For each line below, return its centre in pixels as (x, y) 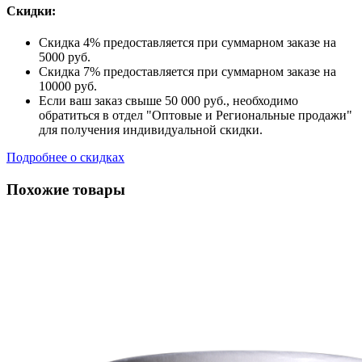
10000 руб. (68, 86)
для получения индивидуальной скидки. (151, 130)
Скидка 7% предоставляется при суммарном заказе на (187, 72)
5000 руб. (65, 57)
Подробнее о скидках (65, 158)
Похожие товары (66, 190)
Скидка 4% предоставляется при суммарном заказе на (187, 43)
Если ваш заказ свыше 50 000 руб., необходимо (168, 101)
